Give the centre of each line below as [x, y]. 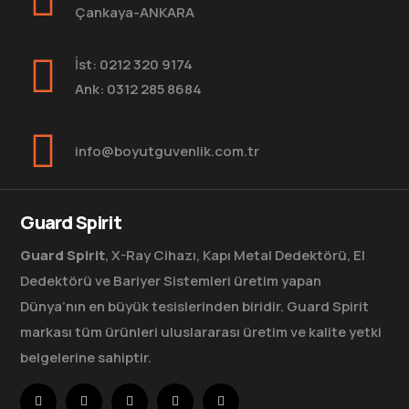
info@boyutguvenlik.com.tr [168, 152]
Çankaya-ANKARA [135, 12]
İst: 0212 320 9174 [134, 64]
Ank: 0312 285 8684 [139, 89]
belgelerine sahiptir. [86, 357]
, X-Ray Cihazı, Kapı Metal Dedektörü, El [236, 255]
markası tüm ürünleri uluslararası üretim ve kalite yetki [201, 331]
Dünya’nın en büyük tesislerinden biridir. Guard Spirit [195, 306]
